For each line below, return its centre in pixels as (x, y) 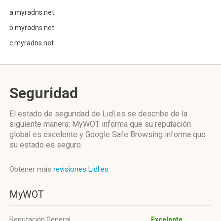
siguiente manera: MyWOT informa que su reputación (100, 124)
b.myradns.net (32, 28)
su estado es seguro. (46, 145)
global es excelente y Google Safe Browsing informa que (108, 134)
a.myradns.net (32, 12)
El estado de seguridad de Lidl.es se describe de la (98, 114)
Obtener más (31, 169)
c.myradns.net (32, 43)
